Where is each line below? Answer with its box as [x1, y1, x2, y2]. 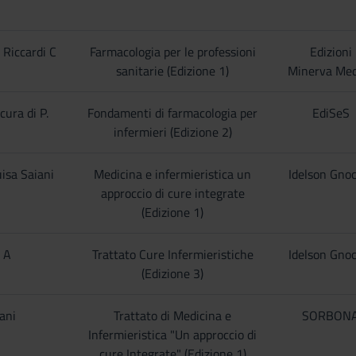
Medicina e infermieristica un [94, 164, 252, 184]
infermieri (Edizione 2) [113, 122, 232, 141]
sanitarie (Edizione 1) [116, 61, 230, 80]
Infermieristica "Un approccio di [88, 325, 257, 344]
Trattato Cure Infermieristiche [91, 245, 253, 264]
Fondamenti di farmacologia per [87, 103, 258, 122]
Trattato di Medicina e [114, 306, 232, 325]
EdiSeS [311, 103, 350, 122]
